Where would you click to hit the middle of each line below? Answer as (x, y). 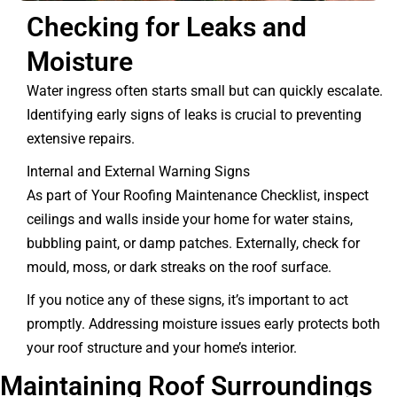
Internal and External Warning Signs (138, 172)
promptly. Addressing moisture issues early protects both (203, 324)
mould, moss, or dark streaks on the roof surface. (179, 268)
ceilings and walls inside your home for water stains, (190, 220)
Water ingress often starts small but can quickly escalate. (205, 91)
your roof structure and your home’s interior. (162, 348)
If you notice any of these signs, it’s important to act (187, 300)
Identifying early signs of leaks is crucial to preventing (194, 115)
